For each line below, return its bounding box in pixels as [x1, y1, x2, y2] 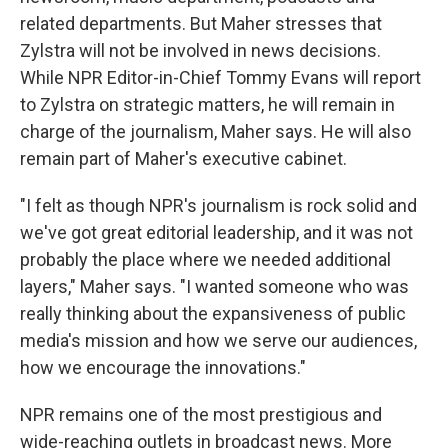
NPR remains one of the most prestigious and [20, 404, 382, 425]
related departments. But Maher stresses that [20, 13, 382, 34]
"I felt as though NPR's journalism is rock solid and [20, 195, 417, 216]
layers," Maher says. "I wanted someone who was [20, 276, 409, 297]
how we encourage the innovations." [20, 357, 306, 378]
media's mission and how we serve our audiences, [20, 330, 417, 351]
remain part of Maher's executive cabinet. [20, 148, 347, 169]
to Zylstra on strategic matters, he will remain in [20, 94, 395, 115]
